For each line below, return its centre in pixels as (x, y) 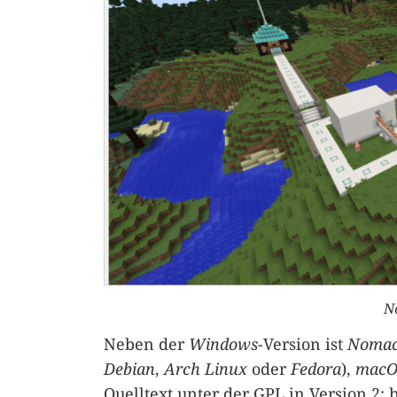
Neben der (146, 343)
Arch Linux (206, 368)
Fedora (316, 368)
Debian (129, 368)
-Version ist (303, 343)
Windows (223, 343)
